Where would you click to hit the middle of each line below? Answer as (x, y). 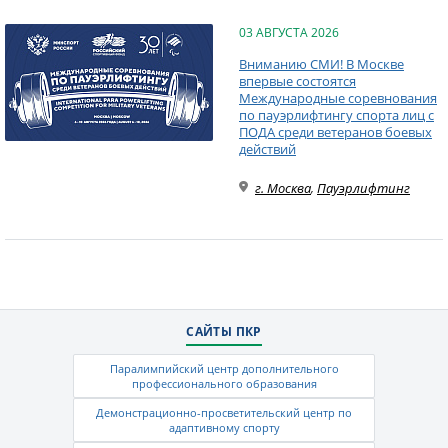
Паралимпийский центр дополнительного (224, 368)
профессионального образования (224, 383)
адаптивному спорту (224, 427)
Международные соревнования (338, 98)
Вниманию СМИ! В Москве (321, 64)
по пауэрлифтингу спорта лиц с (336, 115)
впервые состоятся (297, 81)
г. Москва (283, 188)
